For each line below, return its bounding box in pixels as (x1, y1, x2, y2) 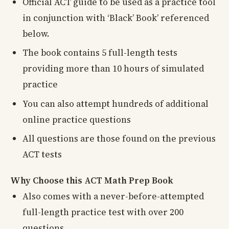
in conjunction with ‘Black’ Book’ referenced (22, 11, 209, 24)
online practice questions (22, 113, 131, 126)
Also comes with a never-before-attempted (22, 190, 204, 202)
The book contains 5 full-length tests (22, 47, 177, 59)
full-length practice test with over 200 (22, 205, 184, 218)
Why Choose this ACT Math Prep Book (10, 174, 173, 187)
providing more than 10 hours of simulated (22, 62, 204, 75)
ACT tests (22, 148, 62, 161)
